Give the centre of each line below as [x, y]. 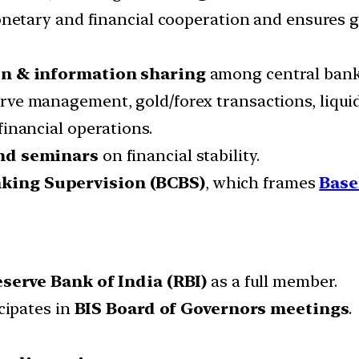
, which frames [262, 183]
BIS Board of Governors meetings [212, 309]
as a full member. [272, 282]
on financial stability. [179, 156]
